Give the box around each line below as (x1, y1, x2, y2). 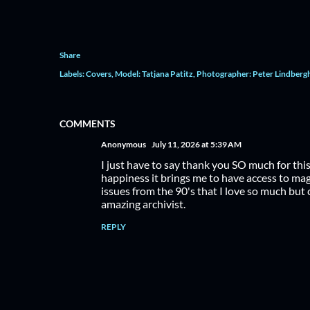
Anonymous (100, 138, 146, 149)
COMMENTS (59, 117, 116, 129)
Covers (85, 68, 111, 79)
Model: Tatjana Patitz (114, 68, 193, 79)
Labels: (59, 68, 84, 79)
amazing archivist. (100, 197, 185, 210)
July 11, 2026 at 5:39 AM (151, 138, 241, 149)
